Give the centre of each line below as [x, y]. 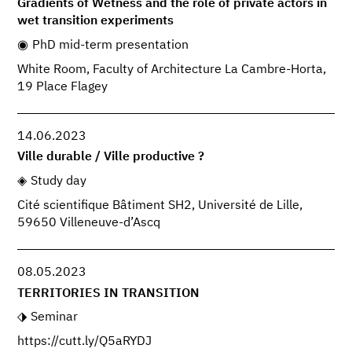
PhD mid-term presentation [110, 46]
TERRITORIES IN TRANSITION [109, 293]
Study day [58, 182]
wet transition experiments [96, 22]
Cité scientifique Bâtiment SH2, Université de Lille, [160, 206]
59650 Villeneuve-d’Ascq [89, 224]
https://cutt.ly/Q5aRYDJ [85, 342]
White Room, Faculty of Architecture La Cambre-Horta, [172, 70]
